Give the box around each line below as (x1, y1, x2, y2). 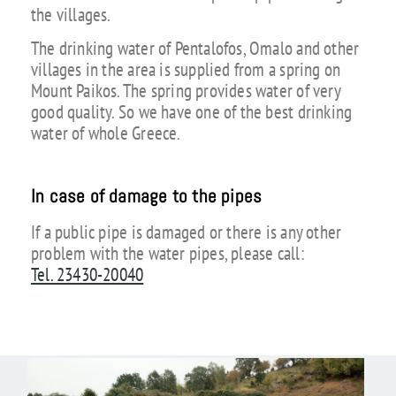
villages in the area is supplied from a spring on (30, 57, 341, 82)
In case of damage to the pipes (30, 185, 263, 209)
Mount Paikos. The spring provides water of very (30, 79, 340, 103)
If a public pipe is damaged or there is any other (30, 219, 342, 244)
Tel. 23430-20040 (30, 262, 144, 286)
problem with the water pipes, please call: (30, 240, 304, 265)
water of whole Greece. (30, 121, 181, 146)
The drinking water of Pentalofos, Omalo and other (30, 36, 360, 61)
